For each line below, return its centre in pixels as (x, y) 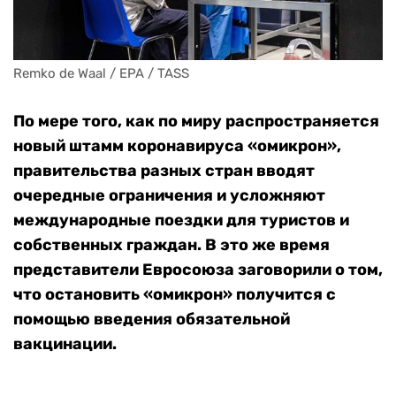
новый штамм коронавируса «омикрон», (177, 146)
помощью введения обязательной (152, 320)
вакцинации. (65, 344)
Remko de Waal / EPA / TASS (101, 74)
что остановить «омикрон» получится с (175, 295)
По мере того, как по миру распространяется (196, 122)
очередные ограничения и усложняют (169, 196)
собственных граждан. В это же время (171, 245)
